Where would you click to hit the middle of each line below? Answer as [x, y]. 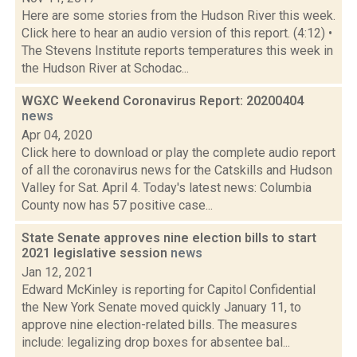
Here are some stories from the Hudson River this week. [178, 16]
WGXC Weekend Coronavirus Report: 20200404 [163, 101]
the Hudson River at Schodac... [105, 68]
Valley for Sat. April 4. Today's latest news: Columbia [167, 188]
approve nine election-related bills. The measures [159, 325]
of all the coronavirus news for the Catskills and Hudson [177, 170]
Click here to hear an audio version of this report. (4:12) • [177, 33]
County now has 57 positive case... [117, 205]
